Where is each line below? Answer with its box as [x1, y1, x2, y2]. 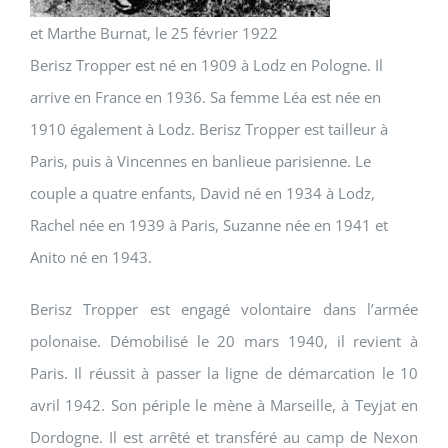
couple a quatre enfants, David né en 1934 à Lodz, [30, 183, 375, 204]
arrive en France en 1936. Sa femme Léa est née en [30, 87, 381, 108]
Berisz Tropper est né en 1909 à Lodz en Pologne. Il [30, 55, 383, 76]
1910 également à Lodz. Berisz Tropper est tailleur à [30, 119, 388, 140]
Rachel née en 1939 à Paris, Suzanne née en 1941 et [30, 215, 388, 236]
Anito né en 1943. [30, 247, 152, 268]
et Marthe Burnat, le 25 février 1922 [30, 23, 278, 44]
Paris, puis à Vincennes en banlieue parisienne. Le [30, 151, 371, 172]
